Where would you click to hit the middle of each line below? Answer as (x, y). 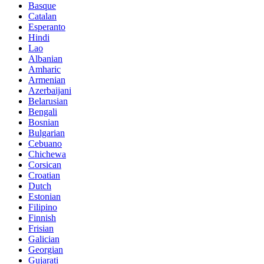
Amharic (44, 70)
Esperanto (47, 27)
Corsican (45, 165)
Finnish (42, 218)
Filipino (43, 207)
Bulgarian (47, 133)
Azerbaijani (50, 91)
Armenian (47, 80)
